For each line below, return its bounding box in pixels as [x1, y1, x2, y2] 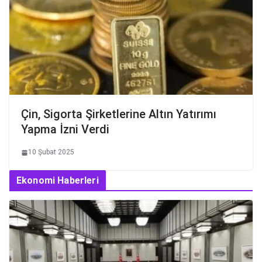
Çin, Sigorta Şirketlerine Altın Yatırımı [21, 107, 216, 122]
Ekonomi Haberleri [16, 175, 99, 187]
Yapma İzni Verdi [21, 122, 109, 137]
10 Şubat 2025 [28, 148, 74, 157]
